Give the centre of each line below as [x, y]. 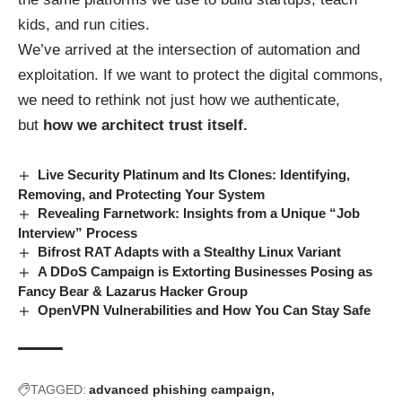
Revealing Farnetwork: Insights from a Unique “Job [199, 214]
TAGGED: [58, 390]
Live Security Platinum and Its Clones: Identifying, [194, 175]
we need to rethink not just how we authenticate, [179, 100]
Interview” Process [78, 233]
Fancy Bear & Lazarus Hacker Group [133, 292]
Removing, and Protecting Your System [141, 195]
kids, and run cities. [84, 25]
